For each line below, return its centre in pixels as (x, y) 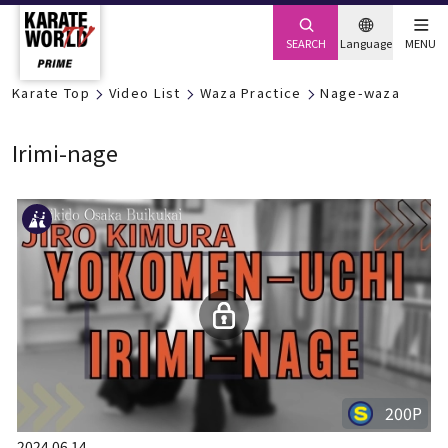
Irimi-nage (64, 151)
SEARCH (305, 43)
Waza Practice (250, 92)
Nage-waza (360, 92)
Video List (144, 92)
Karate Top (50, 92)
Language (365, 43)
